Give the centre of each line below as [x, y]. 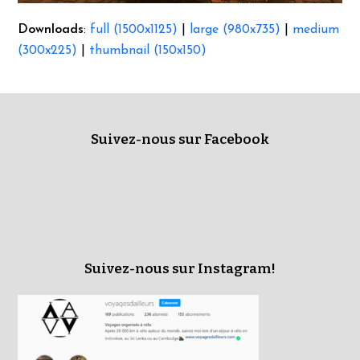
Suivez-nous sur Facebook [180, 140]
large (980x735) [235, 30]
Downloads [51, 30]
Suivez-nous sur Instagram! [180, 269]
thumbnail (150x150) [148, 51]
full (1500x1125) [134, 30]
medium [316, 30]
